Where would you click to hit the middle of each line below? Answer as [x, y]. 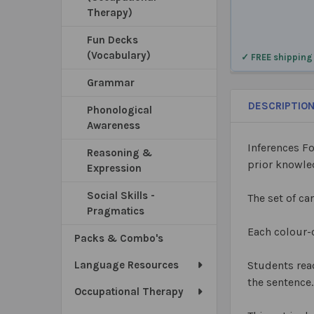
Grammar [111, 83]
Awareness [114, 125]
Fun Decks [112, 40]
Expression [114, 168]
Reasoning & [120, 153]
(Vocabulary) [119, 55]
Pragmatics [116, 211]
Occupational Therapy [129, 292]
